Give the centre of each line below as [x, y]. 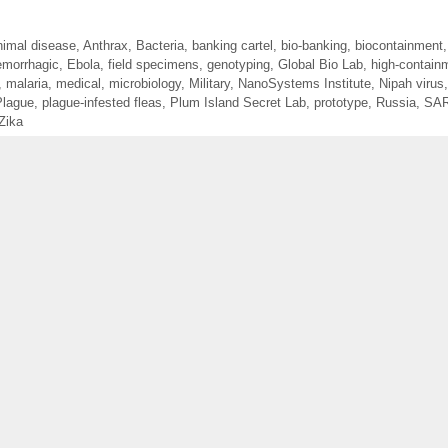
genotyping [238, 64]
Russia [396, 102]
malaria [27, 83]
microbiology [145, 83]
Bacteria [159, 45]
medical [78, 83]
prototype [341, 102]
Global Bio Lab [320, 64]
